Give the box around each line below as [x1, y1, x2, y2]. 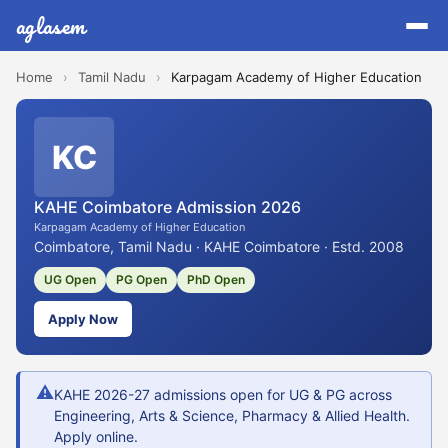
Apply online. [54, 428, 138, 445]
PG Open [116, 272, 167, 287]
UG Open [44, 272, 96, 287]
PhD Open [187, 272, 245, 287]
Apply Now [48, 311, 118, 327]
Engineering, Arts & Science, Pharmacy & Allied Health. [54, 407, 410, 424]
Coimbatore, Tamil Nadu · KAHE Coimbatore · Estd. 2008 [34, 238, 404, 255]
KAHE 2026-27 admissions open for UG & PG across [54, 386, 392, 403]
